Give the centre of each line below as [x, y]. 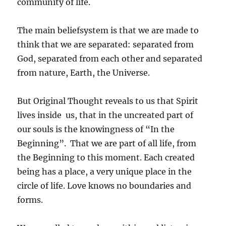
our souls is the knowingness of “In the [96, 129]
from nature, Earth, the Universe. [84, 73]
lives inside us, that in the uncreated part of [105, 115]
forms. [30, 200]
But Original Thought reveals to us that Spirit [108, 101]
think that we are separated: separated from [106, 45]
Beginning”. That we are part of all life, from [107, 144]
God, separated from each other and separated [110, 59]
